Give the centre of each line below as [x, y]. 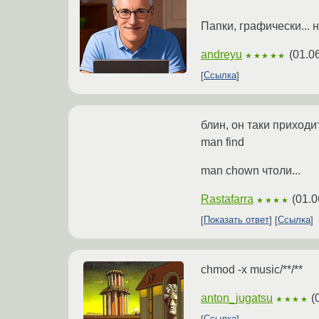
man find [223, 142]
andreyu [221, 54]
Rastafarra [227, 199]
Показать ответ [236, 220]
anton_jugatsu [237, 298]
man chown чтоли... [251, 170]
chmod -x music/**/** [252, 269]
